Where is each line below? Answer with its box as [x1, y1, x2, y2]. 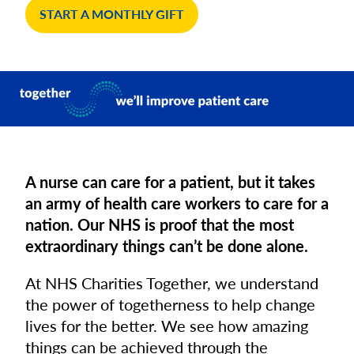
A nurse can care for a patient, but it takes [25, 170, 315, 193]
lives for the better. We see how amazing [25, 314, 308, 337]
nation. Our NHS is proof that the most [25, 213, 294, 235]
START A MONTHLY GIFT [40, 5, 184, 23]
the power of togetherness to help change [25, 292, 315, 315]
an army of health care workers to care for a [25, 191, 329, 214]
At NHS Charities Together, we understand [25, 271, 318, 294]
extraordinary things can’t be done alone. [25, 234, 308, 257]
